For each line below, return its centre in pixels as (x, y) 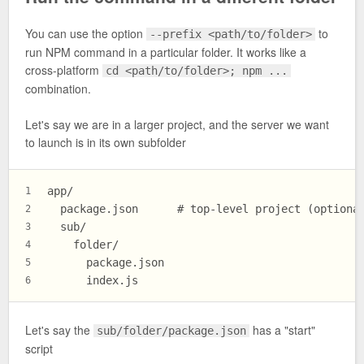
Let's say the (59, 329)
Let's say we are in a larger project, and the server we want (177, 125)
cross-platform (64, 69)
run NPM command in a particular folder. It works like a (166, 52)
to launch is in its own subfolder (106, 143)
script (39, 348)
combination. (58, 88)
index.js (93, 281)
